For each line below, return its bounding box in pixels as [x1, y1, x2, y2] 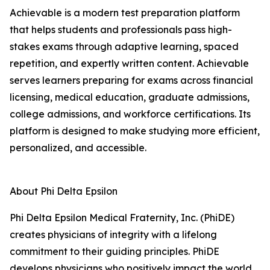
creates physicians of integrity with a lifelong [10, 228, 217, 240]
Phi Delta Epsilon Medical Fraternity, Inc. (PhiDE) [10, 212, 234, 224]
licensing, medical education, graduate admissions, [10, 91, 250, 103]
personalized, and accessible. [10, 142, 146, 154]
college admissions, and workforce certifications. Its [10, 108, 251, 120]
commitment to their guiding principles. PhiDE [10, 245, 219, 257]
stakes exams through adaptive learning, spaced [10, 40, 239, 52]
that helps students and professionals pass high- [10, 24, 232, 36]
